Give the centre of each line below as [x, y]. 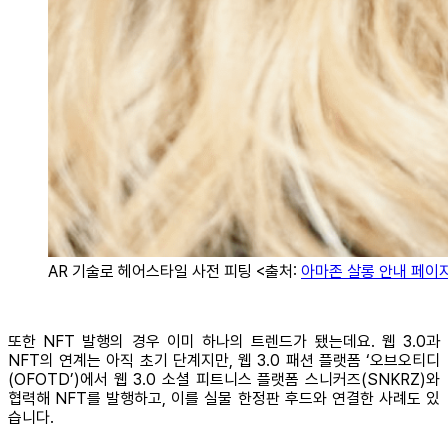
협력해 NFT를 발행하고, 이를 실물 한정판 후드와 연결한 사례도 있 [224, 398]
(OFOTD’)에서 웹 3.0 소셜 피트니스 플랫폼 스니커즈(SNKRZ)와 [224, 379]
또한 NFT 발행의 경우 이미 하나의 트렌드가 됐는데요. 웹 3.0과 [224, 341]
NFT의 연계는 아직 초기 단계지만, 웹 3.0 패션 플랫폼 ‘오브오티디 [224, 360]
